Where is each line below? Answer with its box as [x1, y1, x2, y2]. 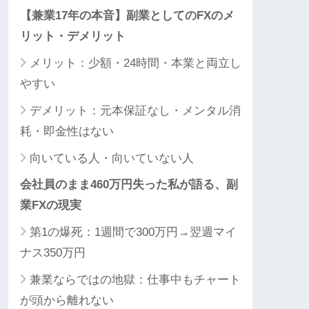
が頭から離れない [20, 294, 114, 308]
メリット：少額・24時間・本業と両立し [30, 57, 241, 70]
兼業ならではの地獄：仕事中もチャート [30, 273, 241, 287]
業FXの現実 [20, 199, 81, 212]
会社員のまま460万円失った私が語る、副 [20, 178, 238, 192]
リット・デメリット [20, 30, 126, 43]
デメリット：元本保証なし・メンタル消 [30, 104, 241, 118]
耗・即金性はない [20, 125, 114, 139]
